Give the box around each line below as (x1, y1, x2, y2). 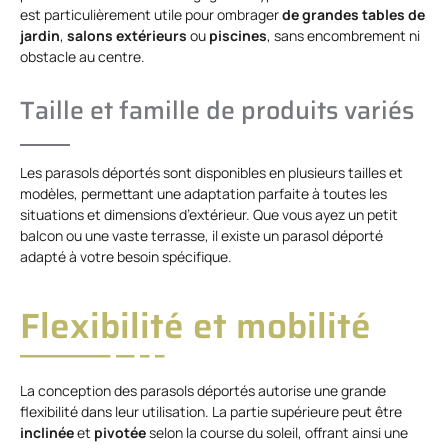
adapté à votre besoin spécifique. (20, 247, 232, 267)
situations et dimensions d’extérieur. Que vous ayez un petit (20, 205, 398, 225)
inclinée (20, 423, 74, 443)
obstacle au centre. (20, 47, 145, 67)
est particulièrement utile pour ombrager (20, 5, 282, 25)
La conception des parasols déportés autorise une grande (20, 381, 386, 401)
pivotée (94, 423, 146, 443)
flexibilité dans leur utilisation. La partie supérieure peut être (20, 402, 402, 422)
